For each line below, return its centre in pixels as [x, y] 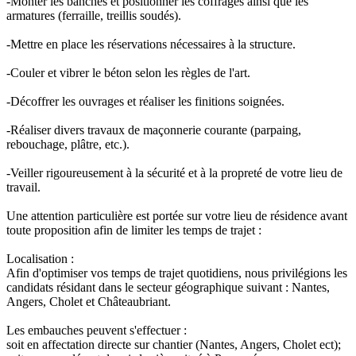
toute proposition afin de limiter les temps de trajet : [134, 230]
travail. [23, 188]
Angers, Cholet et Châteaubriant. [89, 302]
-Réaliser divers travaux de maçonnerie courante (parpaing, [154, 130]
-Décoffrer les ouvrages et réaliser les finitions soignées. [145, 102]
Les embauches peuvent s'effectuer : [97, 331]
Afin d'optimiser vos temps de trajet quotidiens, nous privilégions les [177, 273]
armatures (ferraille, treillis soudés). [94, 16]
